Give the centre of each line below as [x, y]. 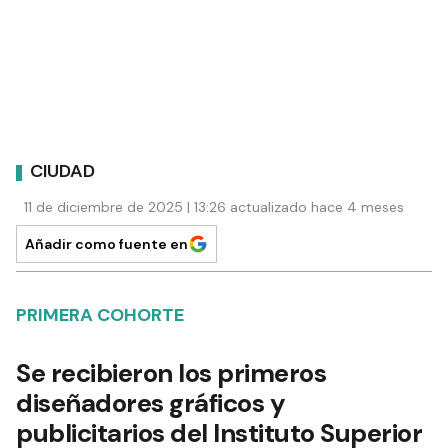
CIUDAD [62, 171]
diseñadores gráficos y [150, 402]
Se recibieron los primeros [171, 372]
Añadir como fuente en [106, 243]
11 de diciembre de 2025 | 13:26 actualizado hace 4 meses [214, 206]
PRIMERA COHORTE [100, 314]
